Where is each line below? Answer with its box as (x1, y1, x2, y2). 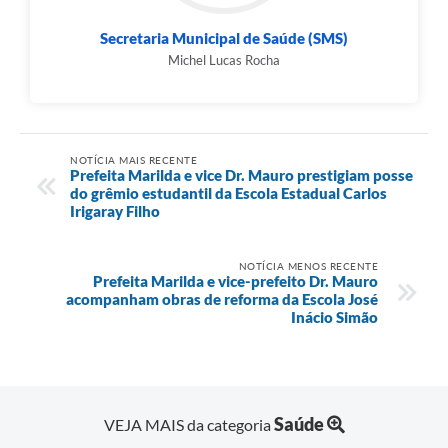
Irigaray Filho (70, 201, 160, 220)
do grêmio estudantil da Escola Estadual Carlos (70, 183, 387, 202)
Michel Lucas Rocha (168, 51, 280, 68)
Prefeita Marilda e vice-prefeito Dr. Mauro (93, 271, 378, 290)
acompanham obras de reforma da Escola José (66, 289, 378, 308)
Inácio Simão (291, 307, 378, 326)
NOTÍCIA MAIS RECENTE (70, 153, 197, 166)
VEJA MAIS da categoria (103, 415, 274, 435)
